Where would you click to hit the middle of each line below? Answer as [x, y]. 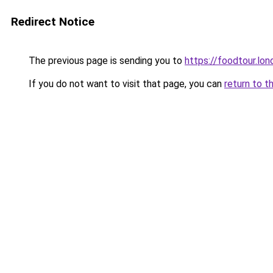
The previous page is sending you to [105, 61]
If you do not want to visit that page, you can [125, 84]
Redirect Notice [53, 22]
